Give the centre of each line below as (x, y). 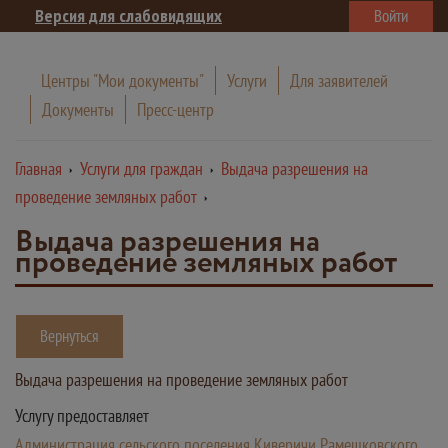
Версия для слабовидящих (128, 15)
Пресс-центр (175, 109)
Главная (38, 168)
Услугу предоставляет (82, 415)
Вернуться (69, 336)
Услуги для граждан (141, 168)
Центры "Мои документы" (122, 80)
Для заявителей (339, 80)
